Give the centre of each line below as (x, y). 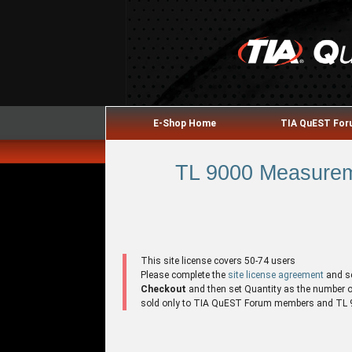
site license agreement (276, 275)
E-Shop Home (184, 123)
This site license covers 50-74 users (218, 260)
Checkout (164, 289)
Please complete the (185, 275)
